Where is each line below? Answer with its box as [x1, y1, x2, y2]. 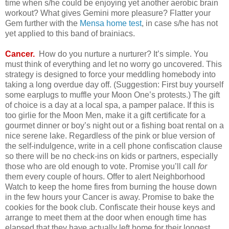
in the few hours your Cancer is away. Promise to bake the [5, 193, 214, 202]
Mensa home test [80, 19, 142, 28]
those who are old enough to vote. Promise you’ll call [5, 162, 198, 171]
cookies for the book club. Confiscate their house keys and [5, 203, 215, 212]
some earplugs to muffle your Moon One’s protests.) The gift [5, 90, 220, 100]
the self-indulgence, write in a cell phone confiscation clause [5, 142, 222, 151]
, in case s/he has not [142, 19, 218, 28]
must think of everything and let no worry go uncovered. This [5, 60, 222, 69]
